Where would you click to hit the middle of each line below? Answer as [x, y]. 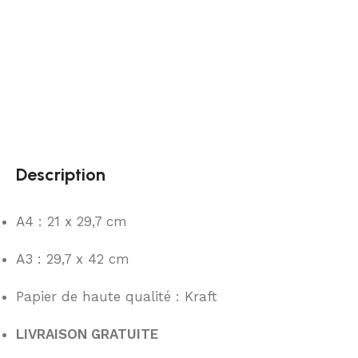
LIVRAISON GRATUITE [87, 334]
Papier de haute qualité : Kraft [117, 296]
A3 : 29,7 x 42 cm [73, 259]
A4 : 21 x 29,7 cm [72, 221]
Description [61, 174]
